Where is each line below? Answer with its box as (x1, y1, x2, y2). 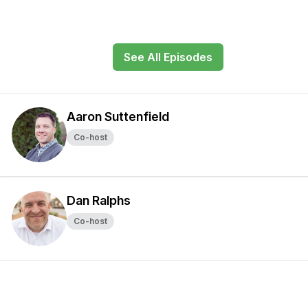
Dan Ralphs (67, 193, 131, 208)
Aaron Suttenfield (67, 109, 169, 124)
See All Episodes (123, 50, 212, 64)
